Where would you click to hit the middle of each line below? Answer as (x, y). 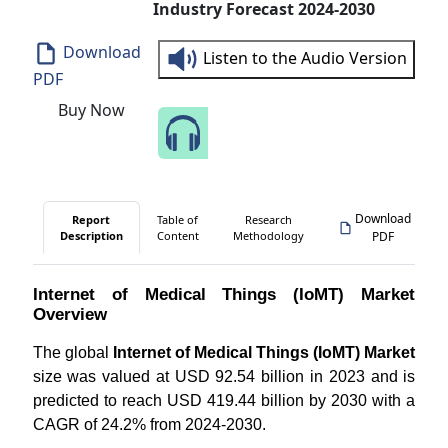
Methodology (268, 235)
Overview (69, 314)
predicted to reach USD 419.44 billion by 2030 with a (224, 400)
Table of (178, 219)
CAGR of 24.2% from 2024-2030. (149, 424)
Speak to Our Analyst (312, 127)
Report (91, 219)
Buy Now (91, 110)
